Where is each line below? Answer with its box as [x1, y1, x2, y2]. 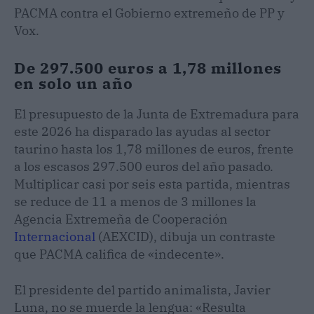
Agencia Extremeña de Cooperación [14, 210, 228, 227]
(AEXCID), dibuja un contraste [95, 228, 275, 245]
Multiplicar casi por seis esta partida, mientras [14, 175, 290, 192]
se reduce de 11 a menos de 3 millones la [14, 193, 257, 210]
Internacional [14, 228, 95, 245]
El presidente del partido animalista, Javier [14, 281, 271, 298]
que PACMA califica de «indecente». [14, 245, 224, 262]
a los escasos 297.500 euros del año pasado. [14, 158, 273, 175]
